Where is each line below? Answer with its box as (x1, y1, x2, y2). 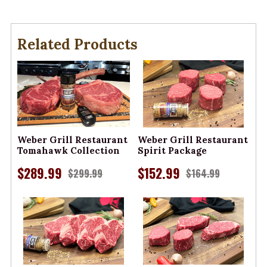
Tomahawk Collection (17, 145, 120, 157)
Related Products (17, 35, 138, 54)
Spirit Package (137, 145, 207, 157)
